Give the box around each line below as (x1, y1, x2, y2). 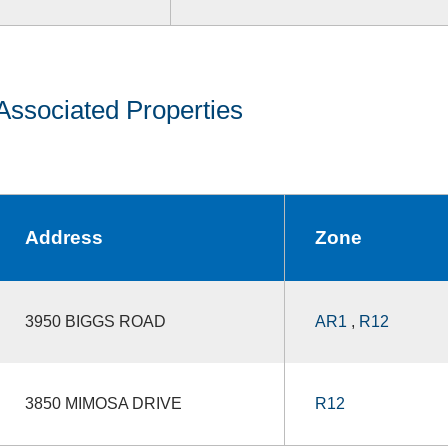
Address (24, 226, 103, 248)
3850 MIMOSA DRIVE (24, 394, 182, 412)
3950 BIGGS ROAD (24, 312, 166, 330)
